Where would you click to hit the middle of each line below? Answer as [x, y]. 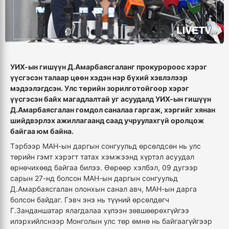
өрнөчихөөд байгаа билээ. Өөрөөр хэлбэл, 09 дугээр [104, 167]
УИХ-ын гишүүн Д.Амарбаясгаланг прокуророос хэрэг [109, 66]
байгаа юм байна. [42, 131]
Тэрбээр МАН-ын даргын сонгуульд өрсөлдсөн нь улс [106, 146]
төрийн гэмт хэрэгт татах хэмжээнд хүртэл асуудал [102, 156]
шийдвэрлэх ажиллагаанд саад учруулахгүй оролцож [107, 120]
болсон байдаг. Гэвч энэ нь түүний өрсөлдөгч [90, 199]
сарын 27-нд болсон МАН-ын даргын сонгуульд [94, 178]
